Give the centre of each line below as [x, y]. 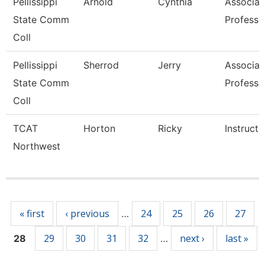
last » [237, 238]
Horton [99, 128]
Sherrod [101, 65]
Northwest [37, 146]
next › [192, 238]
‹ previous [87, 214]
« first [32, 214]
